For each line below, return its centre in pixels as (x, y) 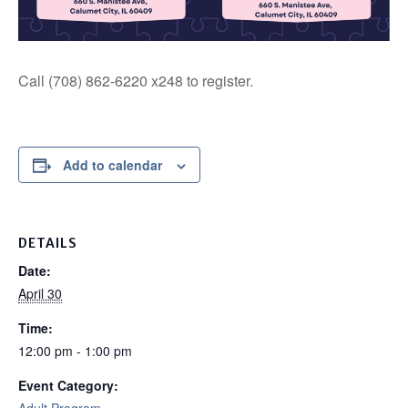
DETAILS (48, 244)
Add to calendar (112, 165)
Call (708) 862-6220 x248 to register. (136, 81)
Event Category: (68, 386)
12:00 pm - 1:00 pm (75, 351)
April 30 (40, 294)
